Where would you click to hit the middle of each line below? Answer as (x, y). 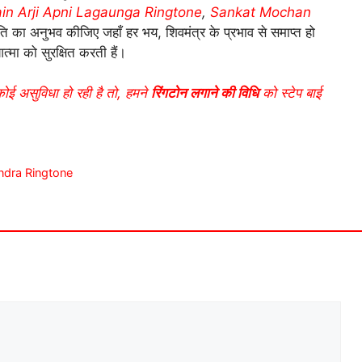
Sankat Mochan (261, 12)
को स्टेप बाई (290, 93)
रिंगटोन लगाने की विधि (205, 93)
